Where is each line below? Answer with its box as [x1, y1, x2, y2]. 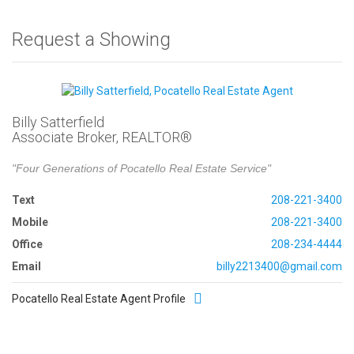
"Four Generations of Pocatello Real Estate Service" [12, 162, 271, 175]
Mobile [12, 216, 48, 229]
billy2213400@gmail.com [217, 260, 342, 273]
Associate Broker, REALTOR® [12, 129, 192, 146]
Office [12, 238, 43, 251]
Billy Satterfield [12, 114, 104, 131]
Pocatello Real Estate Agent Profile [12, 292, 186, 306]
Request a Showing [12, 28, 171, 51]
